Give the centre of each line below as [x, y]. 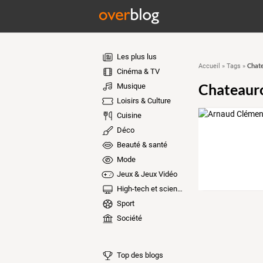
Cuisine [128, 115]
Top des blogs [139, 255]
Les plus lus [136, 57]
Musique [130, 86]
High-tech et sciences [146, 189]
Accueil [209, 66]
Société [128, 218]
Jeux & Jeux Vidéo [146, 174]
